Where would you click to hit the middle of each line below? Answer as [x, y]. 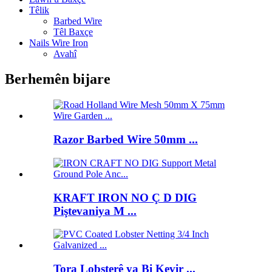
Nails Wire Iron [59, 42]
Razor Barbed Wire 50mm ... [126, 140]
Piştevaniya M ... [95, 211]
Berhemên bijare [58, 79]
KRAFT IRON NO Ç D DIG [125, 197]
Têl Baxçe [73, 32]
